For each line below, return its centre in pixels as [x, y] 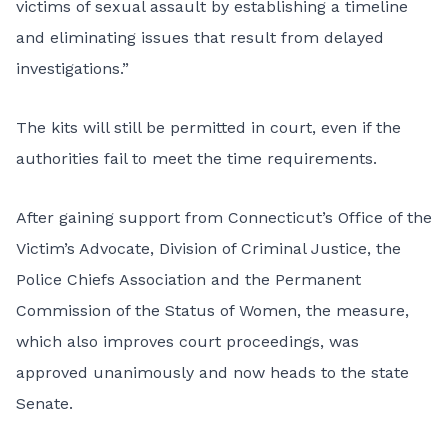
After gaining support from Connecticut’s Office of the [224, 217]
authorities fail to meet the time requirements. [196, 158]
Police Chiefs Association [111, 279]
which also [59, 341]
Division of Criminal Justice [263, 248]
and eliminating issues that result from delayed [200, 37]
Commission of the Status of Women [156, 310]
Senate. [44, 403]
